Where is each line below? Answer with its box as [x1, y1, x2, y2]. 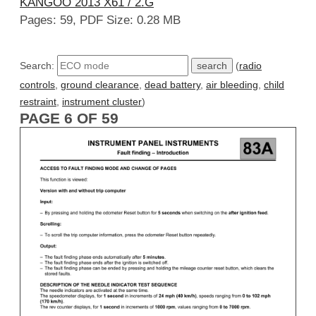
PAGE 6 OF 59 [20, 109, 119, 126]
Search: [20, 59, 57, 71]
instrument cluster [62, 95, 142, 107]
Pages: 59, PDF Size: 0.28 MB [20, 13, 181, 28]
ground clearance [61, 78, 139, 90]
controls [20, 78, 55, 90]
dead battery [145, 78, 200, 90]
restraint [20, 95, 56, 107]
